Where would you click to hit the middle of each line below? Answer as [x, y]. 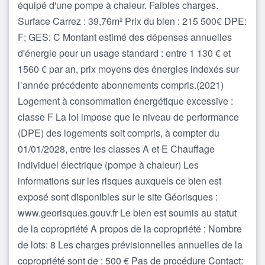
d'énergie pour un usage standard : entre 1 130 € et [124, 53]
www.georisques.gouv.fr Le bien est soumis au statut [127, 213]
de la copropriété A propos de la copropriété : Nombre [130, 229]
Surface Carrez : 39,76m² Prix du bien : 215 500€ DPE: [132, 21]
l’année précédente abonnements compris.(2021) [121, 85]
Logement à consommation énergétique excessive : [125, 101]
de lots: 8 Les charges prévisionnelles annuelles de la [130, 245]
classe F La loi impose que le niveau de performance [128, 117]
